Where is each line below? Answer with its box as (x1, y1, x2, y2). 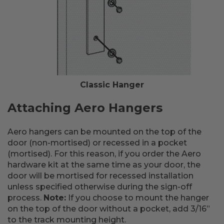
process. (7, 193, 43, 202)
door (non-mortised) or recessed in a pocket (7, 138, 187, 147)
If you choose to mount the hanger (66, 193, 209, 202)
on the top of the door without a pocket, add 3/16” (7, 204, 210, 213)
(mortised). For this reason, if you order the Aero (7, 149, 201, 158)
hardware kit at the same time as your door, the (7, 160, 200, 169)
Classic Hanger (80, 80, 144, 89)
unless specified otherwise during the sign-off (7, 182, 192, 191)
